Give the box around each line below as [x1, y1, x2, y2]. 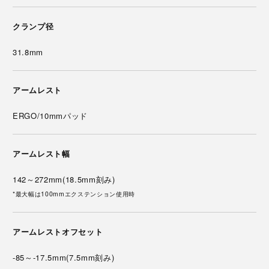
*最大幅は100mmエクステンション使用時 [13, 189, 135, 198]
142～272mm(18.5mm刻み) [13, 173, 115, 185]
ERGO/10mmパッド [13, 109, 88, 121]
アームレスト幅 [13, 147, 70, 159]
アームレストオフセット [13, 225, 103, 237]
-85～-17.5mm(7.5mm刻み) [13, 251, 115, 263]
